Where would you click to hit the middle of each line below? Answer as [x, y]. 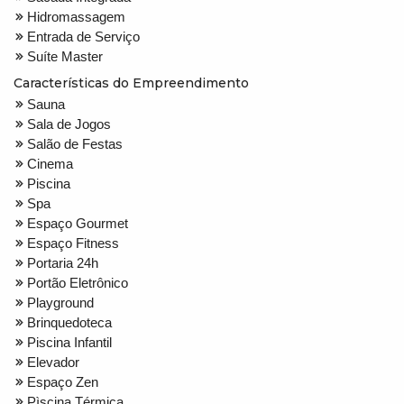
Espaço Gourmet [78, 223]
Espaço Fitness [73, 243]
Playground [60, 302]
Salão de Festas [75, 143]
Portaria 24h [63, 262]
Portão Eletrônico [78, 282]
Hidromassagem [76, 16]
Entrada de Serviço [83, 36]
